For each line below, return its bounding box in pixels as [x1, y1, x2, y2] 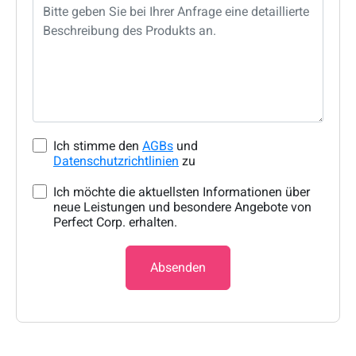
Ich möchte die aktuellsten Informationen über [53, 184, 310, 200]
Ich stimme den [53, 138, 142, 154]
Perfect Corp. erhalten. [53, 215, 177, 230]
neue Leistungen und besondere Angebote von [53, 199, 311, 215]
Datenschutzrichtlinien [53, 153, 179, 169]
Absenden [150, 260, 206, 276]
